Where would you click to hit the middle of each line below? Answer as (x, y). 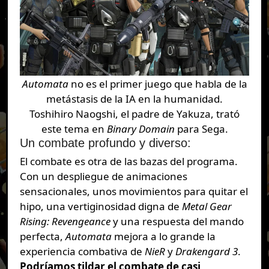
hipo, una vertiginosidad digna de (101, 207)
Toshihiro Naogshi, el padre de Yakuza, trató (134, 113)
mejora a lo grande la (163, 237)
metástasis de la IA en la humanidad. (134, 98)
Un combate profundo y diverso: (105, 143)
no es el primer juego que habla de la (158, 83)
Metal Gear (207, 207)
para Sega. (201, 128)
